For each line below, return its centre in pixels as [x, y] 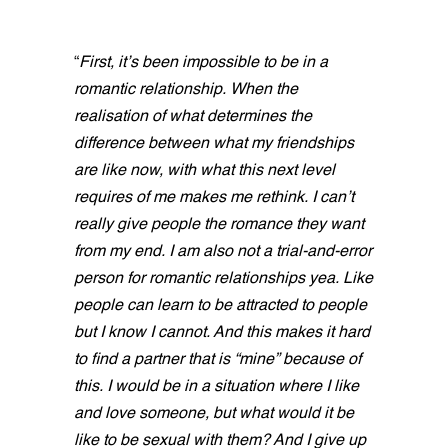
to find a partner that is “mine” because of [217, 360]
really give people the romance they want [219, 225]
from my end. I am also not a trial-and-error [223, 252]
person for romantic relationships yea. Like [223, 279]
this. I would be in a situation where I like [216, 387]
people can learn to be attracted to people [220, 306]
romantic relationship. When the [186, 90]
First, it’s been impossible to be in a [203, 63]
